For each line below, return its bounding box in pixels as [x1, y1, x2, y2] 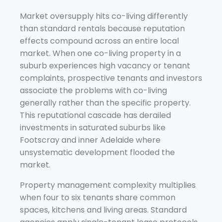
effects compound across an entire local [20, 35, 179, 47]
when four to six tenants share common [20, 191, 175, 203]
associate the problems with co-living [20, 84, 167, 96]
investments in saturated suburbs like [20, 121, 166, 133]
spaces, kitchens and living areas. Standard [20, 204, 187, 216]
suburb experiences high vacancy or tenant [20, 59, 190, 71]
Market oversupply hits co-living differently [20, 10, 188, 22]
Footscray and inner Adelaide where [20, 134, 161, 146]
